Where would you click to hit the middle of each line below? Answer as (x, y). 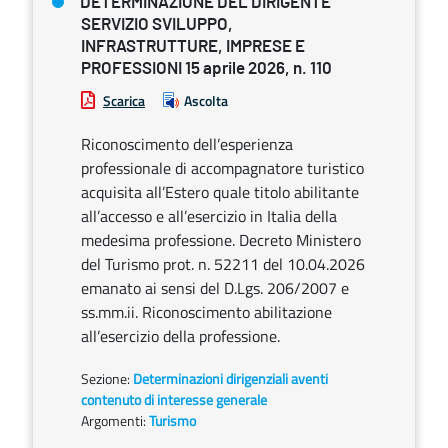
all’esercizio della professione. (180, 336)
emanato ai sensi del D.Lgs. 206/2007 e (215, 288)
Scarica (124, 100)
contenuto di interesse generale (174, 399)
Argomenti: (113, 420)
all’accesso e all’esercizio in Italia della (209, 216)
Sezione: (107, 378)
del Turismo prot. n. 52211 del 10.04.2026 (223, 264)
